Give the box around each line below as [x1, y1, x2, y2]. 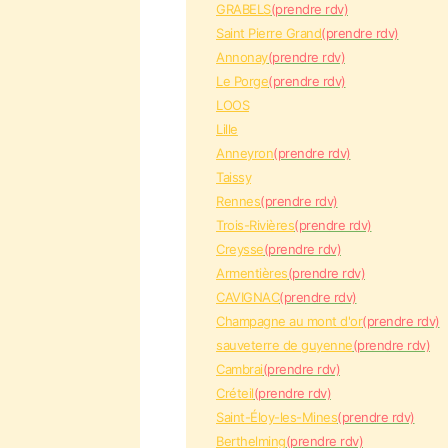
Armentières [216, 265, 288, 281]
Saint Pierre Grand [216, 25, 321, 41]
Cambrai [216, 361, 263, 377]
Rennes [216, 193, 260, 209]
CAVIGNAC [216, 289, 279, 305]
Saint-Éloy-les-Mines [216, 409, 337, 425]
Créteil [216, 385, 254, 401]
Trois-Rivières [216, 217, 294, 233]
